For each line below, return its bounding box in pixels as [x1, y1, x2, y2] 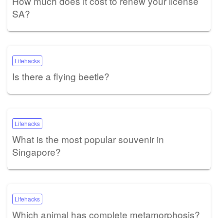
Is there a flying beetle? [12, 70, 109, 83]
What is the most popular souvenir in [12, 132, 164, 146]
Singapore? [12, 145, 61, 159]
